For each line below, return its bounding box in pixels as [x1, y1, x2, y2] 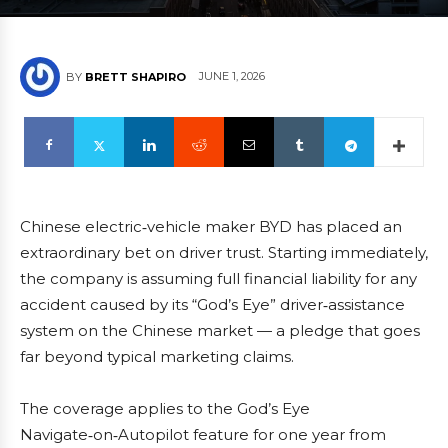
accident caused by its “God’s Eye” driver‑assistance [20, 295, 405, 314]
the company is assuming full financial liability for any [20, 269, 417, 288]
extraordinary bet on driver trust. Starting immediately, [20, 243, 428, 262]
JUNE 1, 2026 [199, 69, 265, 84]
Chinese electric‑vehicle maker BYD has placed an [20, 217, 402, 236]
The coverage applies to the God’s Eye [20, 399, 310, 418]
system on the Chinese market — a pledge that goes [20, 321, 420, 340]
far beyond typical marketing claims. [20, 347, 294, 366]
